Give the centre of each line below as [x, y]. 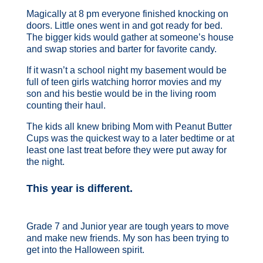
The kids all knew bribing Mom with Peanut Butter [129, 126]
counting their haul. [66, 105]
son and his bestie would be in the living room [121, 93]
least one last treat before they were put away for [126, 150]
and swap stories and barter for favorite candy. [121, 49]
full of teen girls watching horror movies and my [124, 82]
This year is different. [79, 188]
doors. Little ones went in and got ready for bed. [124, 25]
